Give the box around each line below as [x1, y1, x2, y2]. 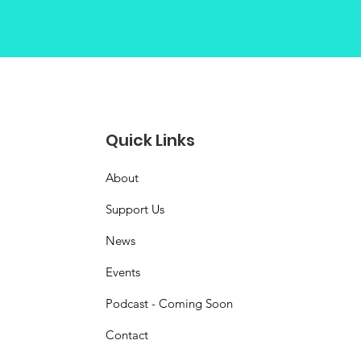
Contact [106, 327, 149, 342]
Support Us [106, 201, 165, 217]
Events [106, 264, 141, 280]
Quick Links [106, 129, 196, 151]
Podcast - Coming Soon [106, 296, 234, 311]
